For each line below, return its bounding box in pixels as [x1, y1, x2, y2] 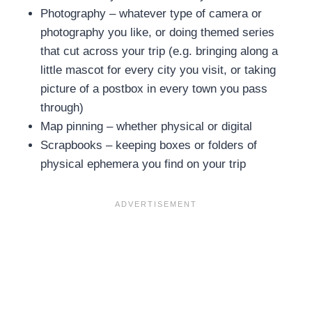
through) [40, 101, 84, 115]
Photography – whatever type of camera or [40, 7, 262, 21]
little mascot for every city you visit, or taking [40, 63, 276, 77]
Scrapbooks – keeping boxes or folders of [40, 139, 257, 153]
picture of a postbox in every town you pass [40, 82, 267, 96]
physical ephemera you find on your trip [40, 157, 246, 171]
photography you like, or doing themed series [40, 26, 274, 40]
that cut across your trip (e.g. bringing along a [40, 45, 278, 58]
